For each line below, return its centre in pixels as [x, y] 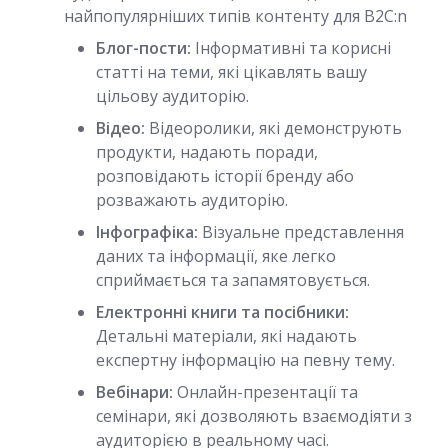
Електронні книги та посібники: [222, 312]
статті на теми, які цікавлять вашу [231, 72]
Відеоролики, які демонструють [273, 128]
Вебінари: [134, 392]
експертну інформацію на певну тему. [245, 360]
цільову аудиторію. [172, 96]
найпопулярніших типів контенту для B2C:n [235, 16]
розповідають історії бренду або [225, 176]
